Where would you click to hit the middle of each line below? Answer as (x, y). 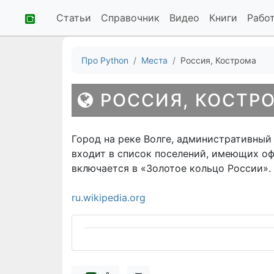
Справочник (130, 18)
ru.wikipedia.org (109, 198)
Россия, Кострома (218, 60)
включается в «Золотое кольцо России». (171, 168)
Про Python (105, 60)
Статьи (74, 18)
